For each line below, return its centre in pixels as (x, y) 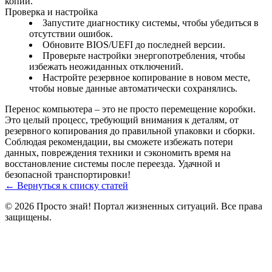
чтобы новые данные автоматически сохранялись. (133, 88)
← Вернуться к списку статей (66, 185)
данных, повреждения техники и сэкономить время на (118, 152)
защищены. (28, 217)
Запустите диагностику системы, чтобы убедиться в (151, 22)
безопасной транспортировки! (68, 174)
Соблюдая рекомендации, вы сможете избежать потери (119, 141)
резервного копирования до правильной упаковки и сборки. (130, 131)
